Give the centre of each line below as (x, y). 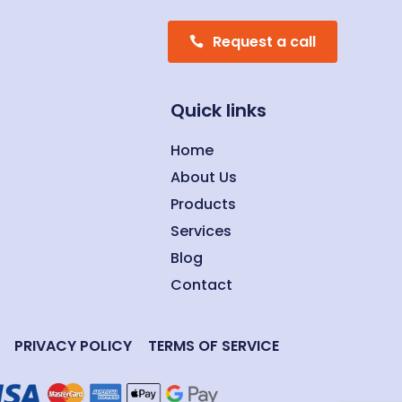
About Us (203, 178)
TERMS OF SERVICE (213, 346)
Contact (201, 285)
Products (203, 205)
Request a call (264, 42)
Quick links (218, 111)
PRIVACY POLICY (73, 346)
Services (201, 232)
